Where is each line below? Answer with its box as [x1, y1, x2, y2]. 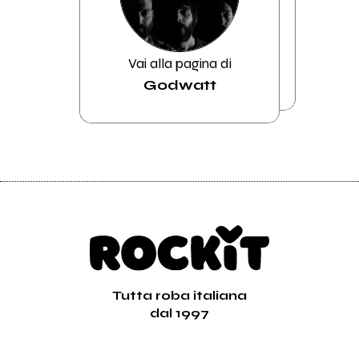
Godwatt [143, 76, 216, 95]
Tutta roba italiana [112, 287, 247, 303]
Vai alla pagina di [127, 54, 232, 72]
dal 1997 [150, 305, 209, 321]
